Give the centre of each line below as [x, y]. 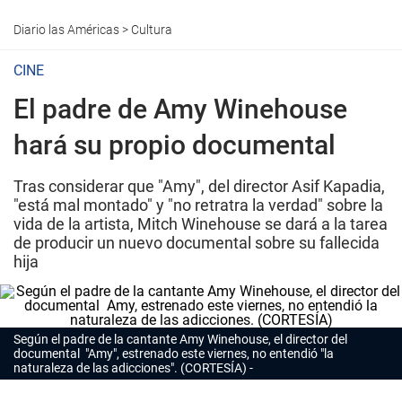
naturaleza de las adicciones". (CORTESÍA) [130, 368]
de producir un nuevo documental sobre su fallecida [197, 243]
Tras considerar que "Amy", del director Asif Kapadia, [199, 186]
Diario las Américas [66, 30]
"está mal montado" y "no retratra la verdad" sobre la [198, 205]
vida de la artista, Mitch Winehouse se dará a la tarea [201, 224]
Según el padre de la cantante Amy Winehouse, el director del [180, 339]
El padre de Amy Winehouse [180, 109]
